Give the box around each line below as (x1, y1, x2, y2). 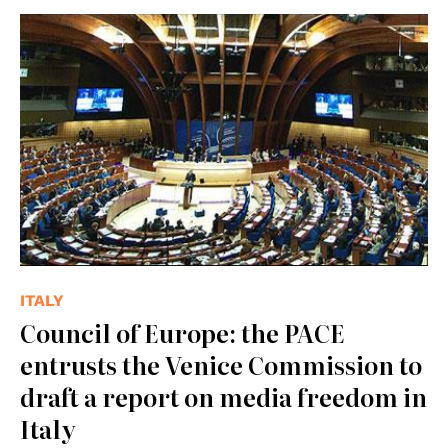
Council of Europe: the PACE (20, 315, 345, 351)
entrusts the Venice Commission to (20, 347, 422, 383)
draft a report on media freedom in (20, 379, 427, 415)
